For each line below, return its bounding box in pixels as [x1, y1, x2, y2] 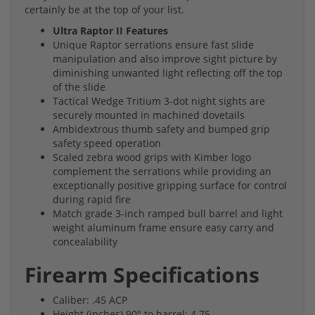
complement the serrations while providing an [53, 165, 271, 179]
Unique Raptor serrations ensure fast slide [53, 38, 254, 52]
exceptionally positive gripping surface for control [53, 179, 287, 193]
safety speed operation [53, 136, 161, 150]
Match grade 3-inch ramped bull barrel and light [53, 207, 283, 221]
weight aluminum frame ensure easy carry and [53, 221, 274, 235]
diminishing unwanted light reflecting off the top [53, 66, 283, 80]
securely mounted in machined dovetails [53, 108, 245, 122]
